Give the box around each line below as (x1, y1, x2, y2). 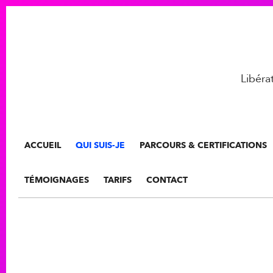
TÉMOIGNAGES (24, 174, 89, 186)
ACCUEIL (24, 140, 61, 151)
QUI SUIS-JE (76, 140, 125, 151)
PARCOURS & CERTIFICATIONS (140, 140, 267, 151)
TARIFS (104, 174, 132, 186)
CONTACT (146, 174, 188, 186)
